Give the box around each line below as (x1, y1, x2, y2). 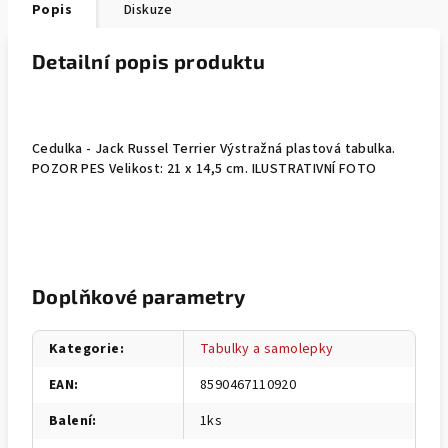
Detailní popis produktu (32, 49, 266, 73)
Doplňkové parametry (32, 284, 246, 308)
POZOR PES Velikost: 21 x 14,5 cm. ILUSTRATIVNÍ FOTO (32, 159, 377, 179)
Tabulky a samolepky (200, 339, 334, 359)
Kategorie (49, 339, 120, 359)
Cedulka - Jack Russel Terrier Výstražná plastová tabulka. (32, 139, 396, 159)
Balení (49, 411, 93, 431)
